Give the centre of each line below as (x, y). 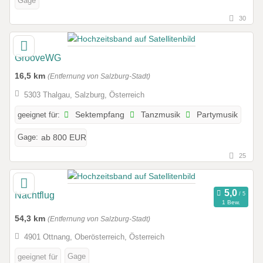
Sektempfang (99, 114)
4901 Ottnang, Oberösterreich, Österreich (94, 237)
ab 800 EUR (64, 137)
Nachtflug (35, 195)
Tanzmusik (160, 114)
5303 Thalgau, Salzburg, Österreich (84, 95)
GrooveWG (38, 58)
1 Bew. (231, 203)
